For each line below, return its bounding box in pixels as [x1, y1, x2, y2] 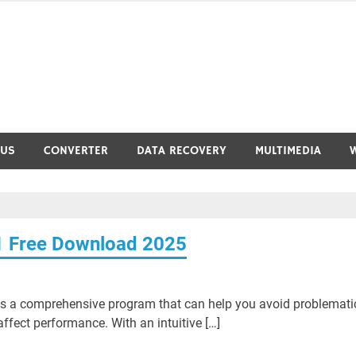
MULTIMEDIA [255, 143, 321, 158]
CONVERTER [44, 143, 108, 158]
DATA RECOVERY [137, 143, 226, 158]
